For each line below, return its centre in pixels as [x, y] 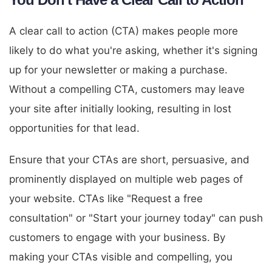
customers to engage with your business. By [117, 237]
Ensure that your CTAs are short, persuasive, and [129, 159]
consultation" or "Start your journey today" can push [136, 218]
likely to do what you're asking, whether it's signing [133, 50]
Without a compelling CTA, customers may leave [127, 89]
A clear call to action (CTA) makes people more [124, 31]
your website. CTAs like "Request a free [106, 198]
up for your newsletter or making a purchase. [118, 70]
